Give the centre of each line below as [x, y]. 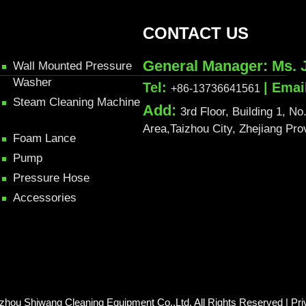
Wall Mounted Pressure [72, 66]
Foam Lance [44, 138]
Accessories [44, 198]
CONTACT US [196, 33]
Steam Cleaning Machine [76, 102]
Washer [32, 82]
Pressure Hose [51, 178]
